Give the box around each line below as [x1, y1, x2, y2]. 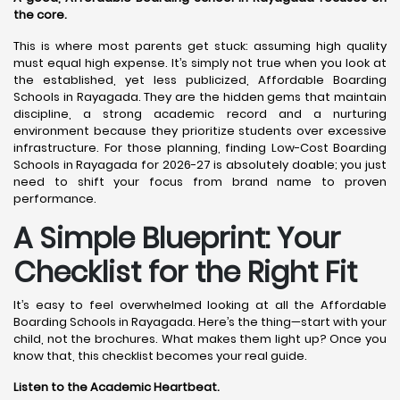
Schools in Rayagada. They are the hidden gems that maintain [13, 88, 387, 105]
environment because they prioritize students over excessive [13, 122, 387, 139]
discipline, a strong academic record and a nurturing [13, 105, 387, 122]
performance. [13, 190, 96, 207]
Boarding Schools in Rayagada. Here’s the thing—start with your [13, 313, 387, 330]
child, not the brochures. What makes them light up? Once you [13, 330, 387, 347]
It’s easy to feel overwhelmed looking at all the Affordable [13, 296, 387, 313]
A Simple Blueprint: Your [13, 218, 340, 258]
